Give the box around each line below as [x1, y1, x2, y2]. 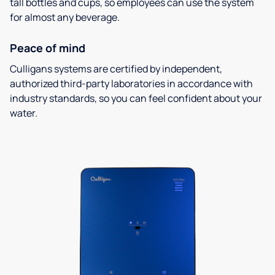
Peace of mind [10, 41, 85, 56]
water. [10, 106, 37, 120]
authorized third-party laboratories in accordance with [10, 77, 253, 91]
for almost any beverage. [10, 10, 120, 25]
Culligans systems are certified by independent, [10, 62, 222, 76]
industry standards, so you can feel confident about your [10, 91, 262, 106]
